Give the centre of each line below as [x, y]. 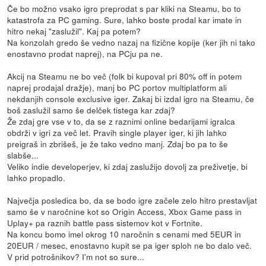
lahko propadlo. [37, 178]
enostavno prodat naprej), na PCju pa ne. [85, 54]
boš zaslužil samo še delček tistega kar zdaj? [91, 110]
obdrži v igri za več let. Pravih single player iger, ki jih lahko [117, 133]
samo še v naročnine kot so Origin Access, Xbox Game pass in [125, 212]
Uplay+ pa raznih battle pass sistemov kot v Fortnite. [105, 223]
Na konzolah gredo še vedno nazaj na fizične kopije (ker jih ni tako [132, 42]
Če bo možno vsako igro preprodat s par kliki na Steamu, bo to [124, 9]
